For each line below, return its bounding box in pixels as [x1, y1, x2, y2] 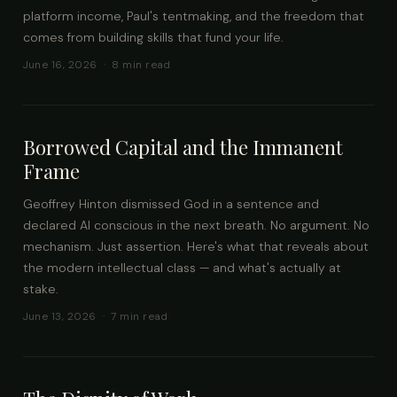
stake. [22, 280, 58, 297]
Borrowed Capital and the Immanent [22, 134, 343, 161]
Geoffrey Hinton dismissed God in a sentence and [22, 195, 319, 212]
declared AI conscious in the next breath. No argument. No [22, 216, 370, 233]
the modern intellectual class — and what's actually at [22, 259, 341, 276]
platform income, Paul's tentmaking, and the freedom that [22, 7, 364, 24]
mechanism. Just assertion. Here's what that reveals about [22, 237, 369, 254]
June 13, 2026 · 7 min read [22, 309, 168, 324]
